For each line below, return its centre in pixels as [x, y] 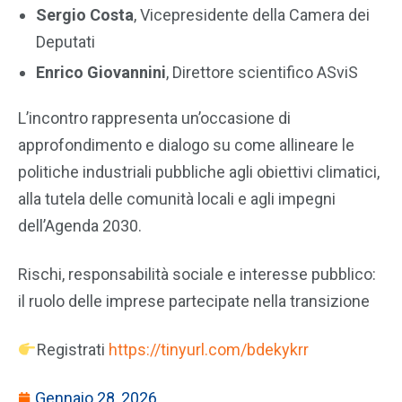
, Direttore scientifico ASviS [262, 72]
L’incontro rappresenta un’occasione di [154, 118]
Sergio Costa [85, 14]
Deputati [66, 41]
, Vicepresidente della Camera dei [252, 14]
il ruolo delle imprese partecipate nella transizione [194, 301]
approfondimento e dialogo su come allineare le [186, 145]
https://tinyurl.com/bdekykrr [208, 350]
